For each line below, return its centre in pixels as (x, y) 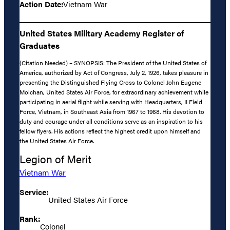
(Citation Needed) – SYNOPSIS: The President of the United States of (113, 63)
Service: (34, 192)
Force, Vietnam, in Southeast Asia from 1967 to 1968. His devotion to (112, 112)
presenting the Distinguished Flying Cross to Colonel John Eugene (110, 82)
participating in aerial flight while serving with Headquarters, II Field (111, 102)
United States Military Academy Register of (102, 33)
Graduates (40, 45)
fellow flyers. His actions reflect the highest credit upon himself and (110, 131)
